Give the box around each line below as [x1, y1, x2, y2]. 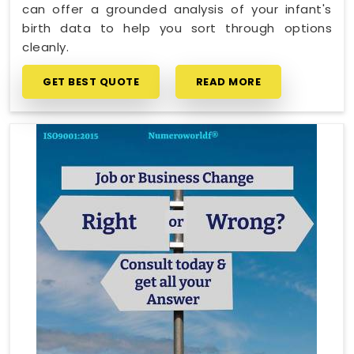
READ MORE [195, 73, 261, 89]
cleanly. [22, 38, 69, 55]
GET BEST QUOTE [43, 73, 139, 89]
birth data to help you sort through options [22, 19, 332, 36]
